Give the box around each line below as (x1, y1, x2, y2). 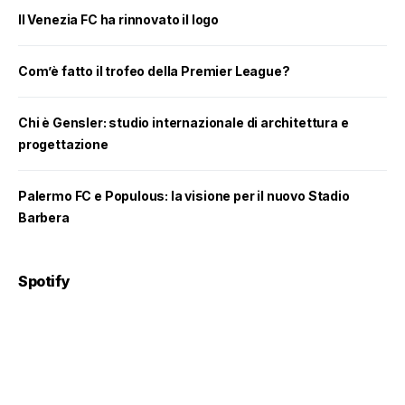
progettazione (18, 137, 108, 152)
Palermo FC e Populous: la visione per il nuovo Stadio (18, 188, 350, 203)
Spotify (18, 272, 71, 290)
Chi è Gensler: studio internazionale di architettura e (18, 115, 349, 130)
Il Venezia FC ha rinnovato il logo (18, 12, 220, 27)
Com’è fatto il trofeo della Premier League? (18, 63, 290, 79)
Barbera (18, 210, 70, 225)
